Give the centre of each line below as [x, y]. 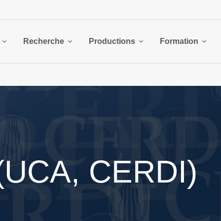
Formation [179, 41]
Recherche [44, 41]
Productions [112, 41]
